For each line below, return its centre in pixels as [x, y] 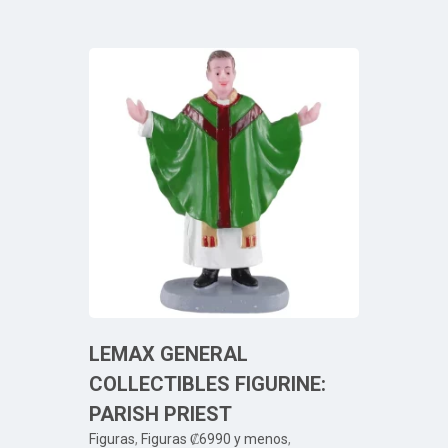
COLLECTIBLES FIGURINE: [207, 384]
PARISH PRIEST [160, 414]
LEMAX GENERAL [168, 354]
